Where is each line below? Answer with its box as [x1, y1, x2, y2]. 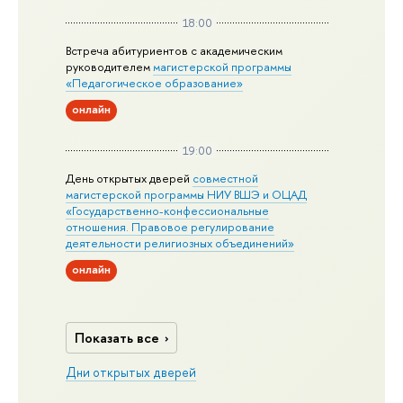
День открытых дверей [66, 169, 193, 186]
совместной [193, 169, 259, 186]
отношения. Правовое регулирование [66, 218, 275, 235]
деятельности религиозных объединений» [66, 234, 295, 251]
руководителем [66, 58, 154, 76]
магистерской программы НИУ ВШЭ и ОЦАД [66, 185, 308, 202]
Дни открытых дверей [66, 363, 197, 381]
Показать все [75, 328, 160, 348]
